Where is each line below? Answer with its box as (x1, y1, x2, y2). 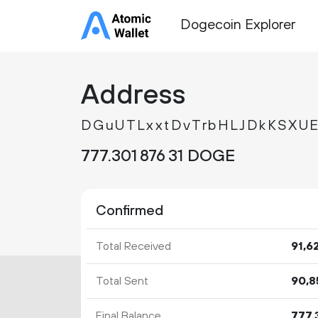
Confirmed (95, 202, 163, 220)
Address (81, 79, 186, 113)
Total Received (95, 239, 171, 253)
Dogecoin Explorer (180, 16, 295, 35)
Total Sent (95, 274, 148, 288)
